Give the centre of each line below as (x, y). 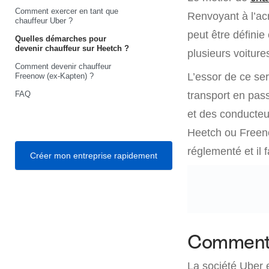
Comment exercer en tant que (67, 11)
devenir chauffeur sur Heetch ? (72, 48)
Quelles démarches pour (61, 38)
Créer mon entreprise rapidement (94, 155)
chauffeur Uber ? (44, 20)
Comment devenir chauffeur (63, 66)
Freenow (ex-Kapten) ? (54, 76)
